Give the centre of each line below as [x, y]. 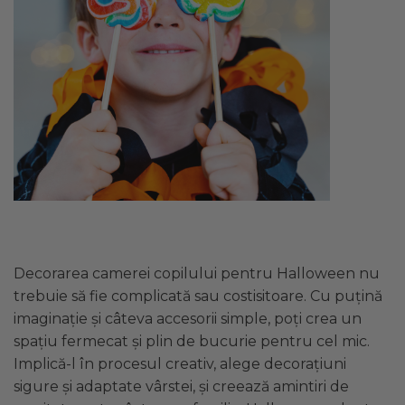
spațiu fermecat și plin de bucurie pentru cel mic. [192, 341]
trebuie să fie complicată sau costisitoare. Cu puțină [198, 296]
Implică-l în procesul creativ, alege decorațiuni [180, 363]
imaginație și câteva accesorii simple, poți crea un [188, 318]
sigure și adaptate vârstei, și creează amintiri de [181, 386]
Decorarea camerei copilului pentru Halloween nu [197, 273]
